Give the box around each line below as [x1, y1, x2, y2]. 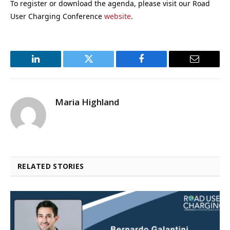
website [104, 11, 131, 22]
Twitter [88, 62, 114, 71]
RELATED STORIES [17, 161, 84, 171]
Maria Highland [55, 96, 119, 108]
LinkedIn [35, 62, 69, 71]
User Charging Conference [10, 11, 104, 22]
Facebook [141, 62, 177, 71]
